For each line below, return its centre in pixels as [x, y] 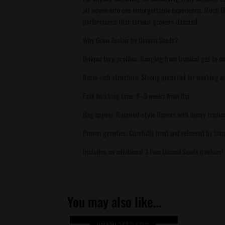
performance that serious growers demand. [141, 21]
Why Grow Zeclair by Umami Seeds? [131, 40]
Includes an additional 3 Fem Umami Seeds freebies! [153, 151]
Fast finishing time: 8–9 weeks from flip [136, 95]
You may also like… [115, 201]
